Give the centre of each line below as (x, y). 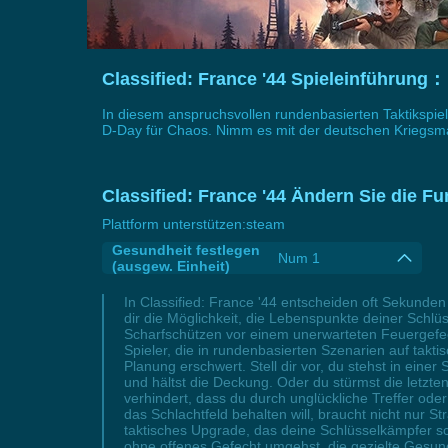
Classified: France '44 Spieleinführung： (274, 79)
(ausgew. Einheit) (171, 266)
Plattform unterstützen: (174, 224)
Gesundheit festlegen (186, 250)
